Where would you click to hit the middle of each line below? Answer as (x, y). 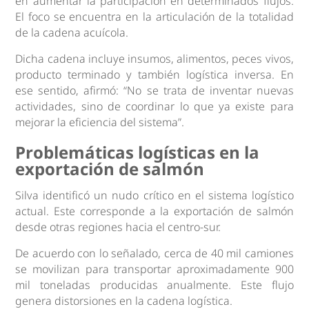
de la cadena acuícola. (72, 32)
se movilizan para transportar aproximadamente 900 (154, 269)
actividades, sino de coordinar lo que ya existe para (154, 106)
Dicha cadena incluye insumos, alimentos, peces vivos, (154, 58)
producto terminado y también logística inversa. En (154, 74)
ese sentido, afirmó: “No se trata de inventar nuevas (154, 90)
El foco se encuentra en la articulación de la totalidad (154, 16)
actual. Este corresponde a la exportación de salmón (154, 211)
